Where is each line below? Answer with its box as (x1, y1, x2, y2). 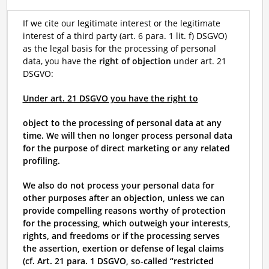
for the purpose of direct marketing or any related (22, 142, 230, 154)
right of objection (98, 55, 171, 67)
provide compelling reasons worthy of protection (22, 205, 226, 216)
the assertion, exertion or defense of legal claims (22, 243, 224, 254)
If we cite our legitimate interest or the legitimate (22, 17, 220, 29)
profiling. (22, 155, 60, 166)
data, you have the (22, 55, 99, 67)
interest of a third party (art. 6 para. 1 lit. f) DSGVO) (22, 30, 227, 41)
